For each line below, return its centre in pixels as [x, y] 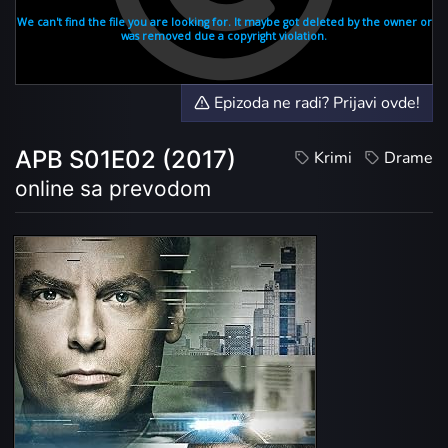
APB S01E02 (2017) [125, 160]
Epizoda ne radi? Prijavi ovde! [315, 103]
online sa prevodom [113, 189]
